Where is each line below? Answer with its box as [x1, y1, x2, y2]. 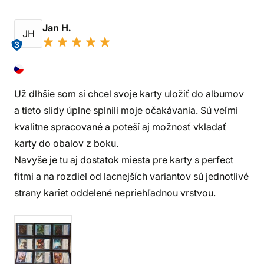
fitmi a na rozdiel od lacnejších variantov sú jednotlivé [14, 170, 249, 182]
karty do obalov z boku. [14, 137, 118, 149]
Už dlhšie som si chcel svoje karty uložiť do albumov [14, 88, 244, 100]
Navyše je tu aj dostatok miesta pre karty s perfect [14, 154, 233, 166]
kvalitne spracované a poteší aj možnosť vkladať [14, 121, 226, 133]
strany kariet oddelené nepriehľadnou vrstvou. [14, 187, 216, 199]
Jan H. [42, 22, 73, 34]
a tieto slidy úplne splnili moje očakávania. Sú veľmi [14, 104, 238, 116]
